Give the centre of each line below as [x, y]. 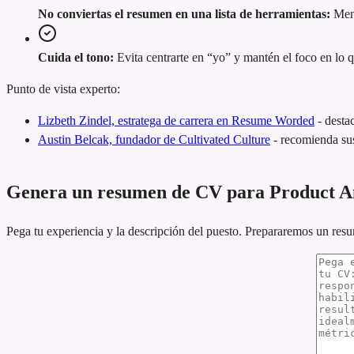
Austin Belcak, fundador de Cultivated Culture [154, 140]
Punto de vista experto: [63, 89]
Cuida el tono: [76, 58]
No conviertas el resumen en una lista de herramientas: [184, 14]
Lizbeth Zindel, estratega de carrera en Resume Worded [176, 121]
